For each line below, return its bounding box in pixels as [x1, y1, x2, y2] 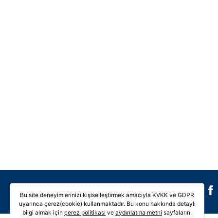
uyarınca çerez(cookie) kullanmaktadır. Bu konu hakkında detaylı [18, 200, 196, 207]
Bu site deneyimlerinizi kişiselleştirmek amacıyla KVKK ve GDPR [20, 191, 194, 199]
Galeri [135, 186, 156, 196]
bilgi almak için [22, 209, 64, 216]
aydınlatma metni [115, 209, 162, 216]
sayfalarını [162, 209, 192, 216]
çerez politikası [64, 209, 106, 216]
